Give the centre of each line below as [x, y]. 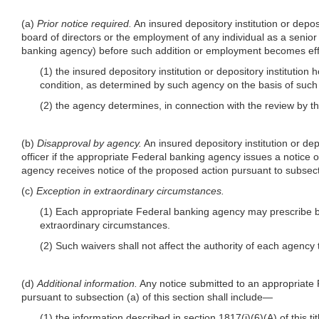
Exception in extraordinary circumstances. [130, 190]
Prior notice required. [84, 23]
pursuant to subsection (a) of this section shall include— [147, 297]
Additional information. [87, 283]
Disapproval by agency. [89, 143]
